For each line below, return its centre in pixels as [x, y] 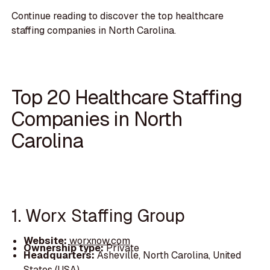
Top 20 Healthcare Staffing [127, 98]
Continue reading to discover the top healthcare [118, 16]
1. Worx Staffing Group [99, 216]
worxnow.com [99, 240]
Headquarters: [60, 255]
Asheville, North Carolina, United [169, 255]
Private [122, 248]
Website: [46, 240]
